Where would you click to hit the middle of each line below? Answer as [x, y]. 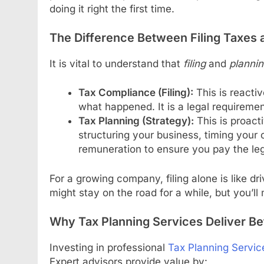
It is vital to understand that [116, 63]
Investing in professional [109, 248]
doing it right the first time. [112, 9]
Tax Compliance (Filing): [136, 93]
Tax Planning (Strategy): [136, 121]
